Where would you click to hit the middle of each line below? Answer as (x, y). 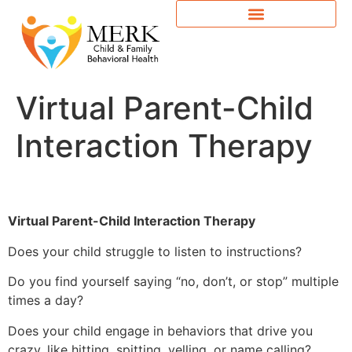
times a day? (46, 301)
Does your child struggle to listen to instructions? (155, 251)
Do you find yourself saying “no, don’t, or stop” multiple (173, 282)
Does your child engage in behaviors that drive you (160, 330)
